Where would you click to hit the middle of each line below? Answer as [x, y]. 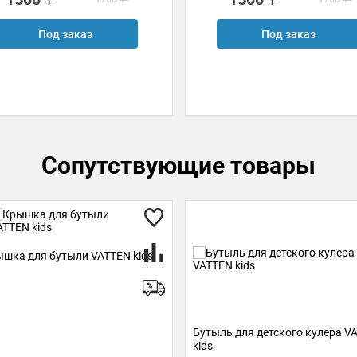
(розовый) [271, 328]
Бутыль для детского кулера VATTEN [117, 332]
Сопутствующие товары [178, 165]
